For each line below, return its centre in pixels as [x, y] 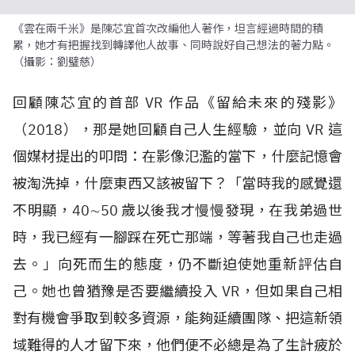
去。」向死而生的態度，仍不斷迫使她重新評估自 [177, 264]
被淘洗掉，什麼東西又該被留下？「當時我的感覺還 [177, 183]
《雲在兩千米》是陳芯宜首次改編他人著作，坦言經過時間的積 [168, 29]
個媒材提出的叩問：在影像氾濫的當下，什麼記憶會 [177, 157]
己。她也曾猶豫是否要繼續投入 [117, 291]
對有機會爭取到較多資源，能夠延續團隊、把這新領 [177, 318]
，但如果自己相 [291, 291]
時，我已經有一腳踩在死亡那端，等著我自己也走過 [177, 237]
